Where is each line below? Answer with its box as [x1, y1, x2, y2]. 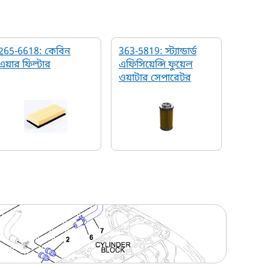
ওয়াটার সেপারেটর [119, 72, 191, 85]
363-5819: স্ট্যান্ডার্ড [119, 45, 196, 58]
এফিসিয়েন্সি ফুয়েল [119, 58, 193, 72]
